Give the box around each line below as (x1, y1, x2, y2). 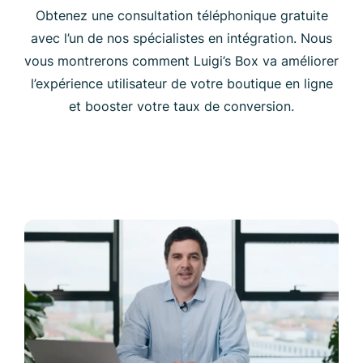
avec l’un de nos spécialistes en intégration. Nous (31, 29, 332, 46)
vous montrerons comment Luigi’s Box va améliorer (24, 52, 339, 69)
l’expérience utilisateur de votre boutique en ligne (30, 75, 333, 92)
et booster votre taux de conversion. (69, 97, 294, 114)
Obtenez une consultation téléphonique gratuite (35, 6, 328, 23)
